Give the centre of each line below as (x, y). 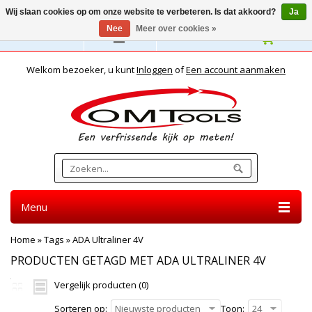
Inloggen (155, 70)
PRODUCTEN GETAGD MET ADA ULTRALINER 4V (138, 260)
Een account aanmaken (236, 70)
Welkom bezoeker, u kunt (81, 70)
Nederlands (47, 38)
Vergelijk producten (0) (101, 285)
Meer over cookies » (176, 29)
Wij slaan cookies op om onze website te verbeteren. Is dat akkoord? (142, 12)
